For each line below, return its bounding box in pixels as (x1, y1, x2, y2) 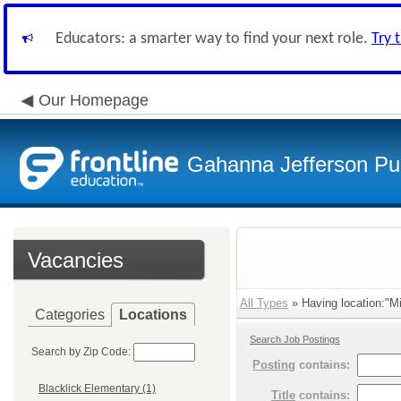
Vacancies (28, 248, 124, 272)
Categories (35, 307, 105, 322)
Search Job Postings (250, 334, 340, 345)
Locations (119, 307, 187, 322)
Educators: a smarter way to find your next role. (55, 30, 371, 47)
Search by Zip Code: (31, 346, 131, 358)
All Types (240, 296, 288, 310)
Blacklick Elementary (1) (38, 382, 156, 396)
